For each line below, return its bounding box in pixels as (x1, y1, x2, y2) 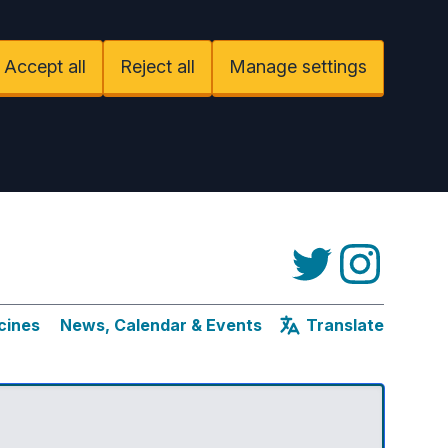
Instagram (335, 241, 421, 263)
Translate (306, 314, 384, 335)
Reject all (120, 56, 195, 77)
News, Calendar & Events (60, 314, 262, 335)
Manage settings (229, 56, 367, 77)
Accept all (4, 56, 86, 77)
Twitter (287, 241, 349, 263)
